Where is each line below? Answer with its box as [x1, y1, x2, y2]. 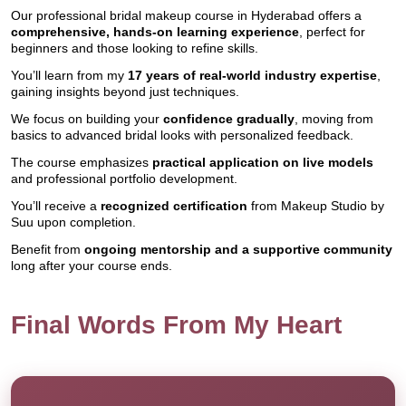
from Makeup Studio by [247, 198, 384, 213]
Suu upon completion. [11, 215, 136, 229]
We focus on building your [11, 111, 163, 126]
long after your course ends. [11, 258, 172, 273]
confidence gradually [163, 111, 295, 126]
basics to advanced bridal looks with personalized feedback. [11, 128, 353, 142]
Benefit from [11, 242, 84, 256]
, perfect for [299, 24, 365, 39]
